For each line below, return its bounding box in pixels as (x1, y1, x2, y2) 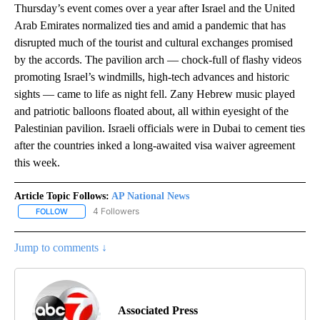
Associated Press (118, 304, 198, 317)
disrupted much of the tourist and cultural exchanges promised (14, 36, 293, 49)
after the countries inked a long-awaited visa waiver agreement (14, 139, 295, 152)
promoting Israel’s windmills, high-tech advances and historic (14, 71, 289, 84)
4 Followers (93, 206, 139, 217)
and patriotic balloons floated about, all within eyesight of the (14, 105, 289, 118)
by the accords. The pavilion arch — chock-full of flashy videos (14, 54, 301, 66)
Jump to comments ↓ (14, 241, 107, 254)
